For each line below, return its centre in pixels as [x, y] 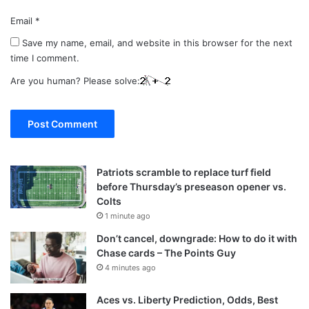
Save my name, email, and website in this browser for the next [157, 43]
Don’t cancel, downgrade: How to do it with [197, 239]
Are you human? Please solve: [75, 81]
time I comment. [45, 58]
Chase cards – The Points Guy [166, 253]
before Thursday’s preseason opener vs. [191, 187]
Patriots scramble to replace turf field [184, 172]
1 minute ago [128, 216]
